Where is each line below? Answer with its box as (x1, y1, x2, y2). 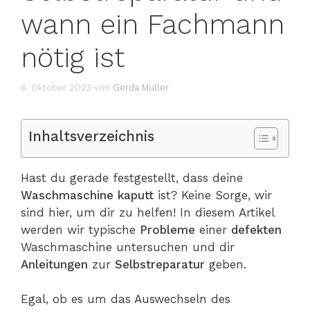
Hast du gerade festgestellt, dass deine (21, 170, 243, 185)
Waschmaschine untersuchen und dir (21, 239, 235, 254)
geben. (209, 257, 246, 271)
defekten (231, 222, 282, 237)
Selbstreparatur (115, 257, 209, 271)
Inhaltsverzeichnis (28, 127, 154, 145)
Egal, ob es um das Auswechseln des (21, 292, 230, 307)
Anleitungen (21, 257, 92, 271)
